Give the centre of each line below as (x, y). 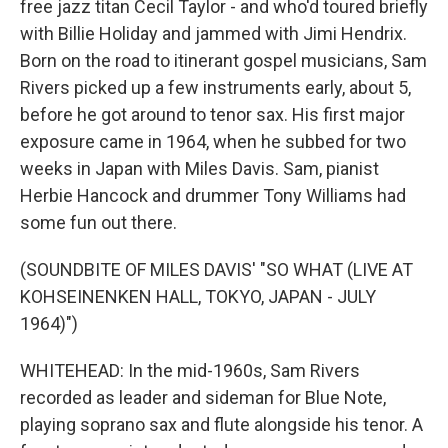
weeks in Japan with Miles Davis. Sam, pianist (199, 168)
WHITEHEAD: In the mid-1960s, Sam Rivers (190, 370)
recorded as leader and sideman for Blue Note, (203, 397)
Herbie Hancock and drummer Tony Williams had (213, 195)
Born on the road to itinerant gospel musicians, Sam (223, 60)
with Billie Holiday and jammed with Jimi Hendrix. (213, 33)
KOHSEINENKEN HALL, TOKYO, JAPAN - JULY (198, 296)
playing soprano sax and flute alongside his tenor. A (221, 424)
